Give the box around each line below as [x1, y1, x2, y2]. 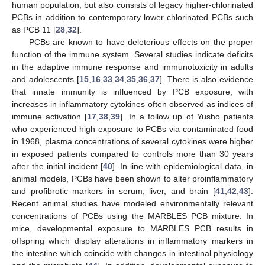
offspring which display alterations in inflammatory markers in [12, 235, 253, 245]
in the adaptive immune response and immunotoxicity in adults [12, 62, 253, 72]
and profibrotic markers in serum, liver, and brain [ [12, 186, 215, 196]
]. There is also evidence [159, 74, 254, 84]
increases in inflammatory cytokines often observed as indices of [12, 99, 253, 109]
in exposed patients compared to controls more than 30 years [12, 148, 253, 159]
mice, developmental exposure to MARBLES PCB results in [12, 223, 253, 233]
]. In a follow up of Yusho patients [120, 111, 254, 121]
